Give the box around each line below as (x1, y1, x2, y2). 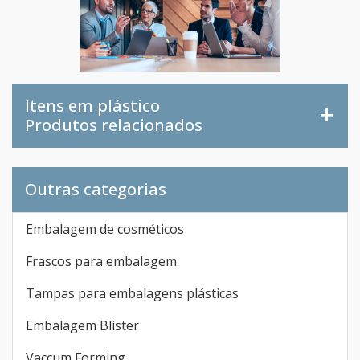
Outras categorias (25, 178, 166, 200)
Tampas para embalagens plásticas (26, 284, 239, 302)
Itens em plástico (25, 94, 160, 117)
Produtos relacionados (25, 113, 202, 136)
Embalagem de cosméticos (26, 219, 184, 238)
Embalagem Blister (26, 316, 139, 334)
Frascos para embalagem (26, 252, 177, 270)
